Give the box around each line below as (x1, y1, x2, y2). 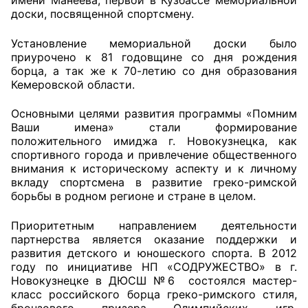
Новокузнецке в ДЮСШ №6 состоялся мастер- (11, 273, 297, 287)
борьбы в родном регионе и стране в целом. (11, 189, 256, 203)
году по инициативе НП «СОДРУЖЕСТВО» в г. (11, 259, 297, 274)
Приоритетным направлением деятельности (11, 218, 297, 232)
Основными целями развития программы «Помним (11, 107, 297, 121)
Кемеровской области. (11, 77, 135, 91)
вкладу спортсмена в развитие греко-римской (11, 175, 297, 190)
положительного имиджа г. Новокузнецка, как (11, 134, 297, 148)
